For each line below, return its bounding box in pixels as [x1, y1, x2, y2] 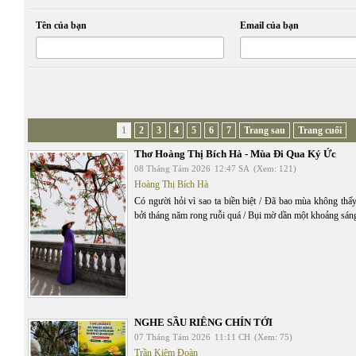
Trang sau [244, 125, 286, 136]
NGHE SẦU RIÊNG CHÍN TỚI [134, 316, 273, 328]
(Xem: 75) [254, 332, 292, 342]
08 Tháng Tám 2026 [134, 164, 211, 173]
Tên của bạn [36, 20, 87, 31]
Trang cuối [298, 125, 342, 136]
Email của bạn [239, 20, 299, 31]
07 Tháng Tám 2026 [134, 332, 211, 342]
